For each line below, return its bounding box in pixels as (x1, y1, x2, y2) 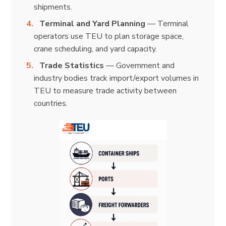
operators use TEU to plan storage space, (33, 30, 184, 42)
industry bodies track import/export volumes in (33, 72, 199, 84)
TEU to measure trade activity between (33, 85, 177, 96)
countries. (33, 97, 68, 109)
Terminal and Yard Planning (39, 18, 146, 29)
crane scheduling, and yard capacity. (33, 43, 157, 54)
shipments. (33, 1, 72, 13)
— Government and (104, 60, 175, 71)
